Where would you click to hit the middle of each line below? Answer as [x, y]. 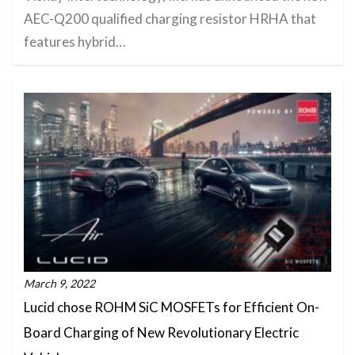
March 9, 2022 [59, 283]
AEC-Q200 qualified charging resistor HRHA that [170, 18]
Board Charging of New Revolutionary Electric [161, 332]
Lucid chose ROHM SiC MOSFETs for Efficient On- [172, 307]
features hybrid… [74, 41]
